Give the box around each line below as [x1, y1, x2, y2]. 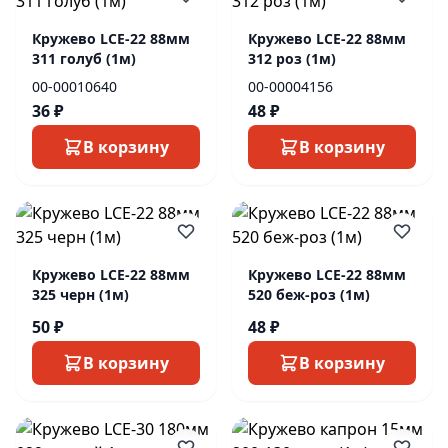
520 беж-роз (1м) [248, 285, 370, 304]
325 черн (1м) [32, 285, 129, 304]
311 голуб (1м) [32, 49, 136, 68]
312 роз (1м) [248, 49, 336, 68]
